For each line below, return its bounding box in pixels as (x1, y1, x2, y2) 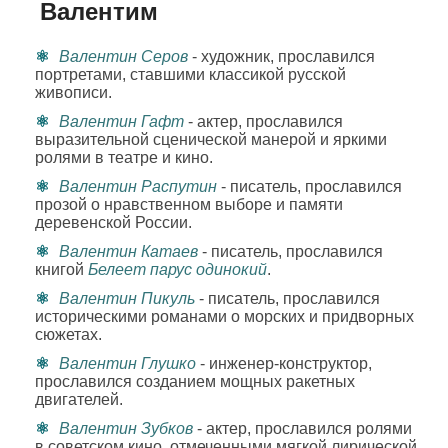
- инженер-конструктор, (196, 355, 372, 372)
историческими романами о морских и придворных (35, 308, 414, 325)
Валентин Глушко (59, 355, 196, 372)
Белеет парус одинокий (88, 261, 267, 278)
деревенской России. (35, 214, 192, 231)
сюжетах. (35, 326, 102, 343)
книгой (35, 261, 88, 278)
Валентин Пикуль (59, 290, 195, 307)
